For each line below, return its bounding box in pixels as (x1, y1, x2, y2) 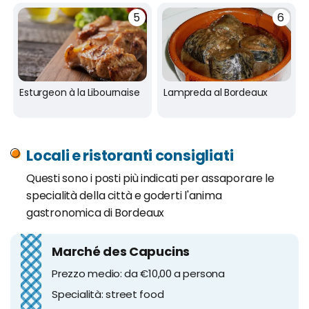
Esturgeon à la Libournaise (19, 85, 140, 99)
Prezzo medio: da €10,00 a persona (52, 266, 225, 281)
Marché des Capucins (52, 242, 190, 260)
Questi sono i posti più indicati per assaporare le (26, 170, 275, 186)
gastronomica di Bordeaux (26, 204, 165, 221)
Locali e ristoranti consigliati (26, 145, 234, 166)
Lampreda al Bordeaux (163, 85, 268, 99)
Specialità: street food (52, 286, 164, 301)
